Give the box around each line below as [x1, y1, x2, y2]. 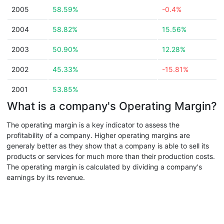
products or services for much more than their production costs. [6, 152, 215, 160]
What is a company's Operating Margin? [7, 99, 217, 112]
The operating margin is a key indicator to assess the [6, 120, 179, 129]
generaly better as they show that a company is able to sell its [6, 141, 209, 150]
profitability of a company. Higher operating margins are [6, 131, 190, 139]
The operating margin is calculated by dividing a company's [6, 162, 202, 171]
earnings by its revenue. [6, 173, 85, 181]
